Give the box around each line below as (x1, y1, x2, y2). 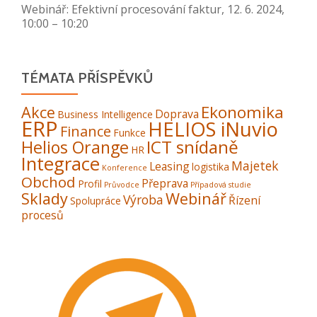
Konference (102, 162, 147, 173)
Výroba (123, 190, 163, 208)
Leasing (149, 158, 190, 174)
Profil (78, 176, 102, 190)
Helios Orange (21, 135, 129, 158)
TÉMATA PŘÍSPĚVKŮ (21, 69, 153, 86)
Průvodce (104, 179, 139, 190)
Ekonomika (201, 100, 284, 123)
